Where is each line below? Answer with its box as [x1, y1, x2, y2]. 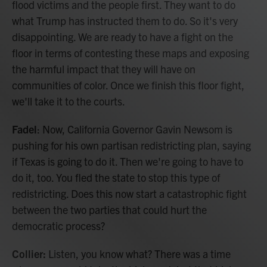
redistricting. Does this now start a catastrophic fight [12, 187, 247, 200]
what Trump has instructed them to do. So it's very [12, 14, 238, 27]
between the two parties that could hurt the [12, 203, 207, 216]
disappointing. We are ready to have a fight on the [12, 30, 233, 44]
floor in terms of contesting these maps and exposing [12, 46, 249, 60]
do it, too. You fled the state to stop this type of [12, 170, 220, 184]
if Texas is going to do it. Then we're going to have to [12, 154, 243, 168]
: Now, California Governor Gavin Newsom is [37, 122, 232, 136]
